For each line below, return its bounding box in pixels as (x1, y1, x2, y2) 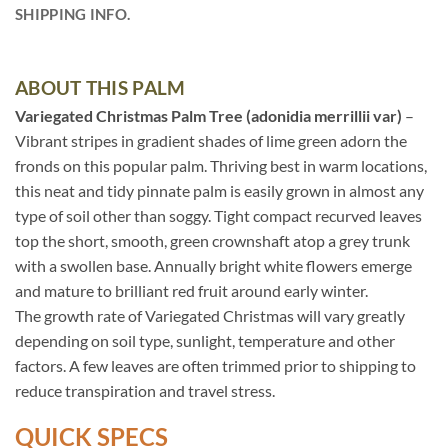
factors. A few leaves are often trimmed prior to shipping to (15, 355, 416, 375)
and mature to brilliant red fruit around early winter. (15, 280, 368, 300)
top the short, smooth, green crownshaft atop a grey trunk (15, 230, 410, 250)
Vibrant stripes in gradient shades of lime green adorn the (15, 130, 407, 150)
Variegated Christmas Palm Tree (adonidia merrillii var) (15, 105, 402, 125)
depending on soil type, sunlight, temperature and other (15, 330, 395, 350)
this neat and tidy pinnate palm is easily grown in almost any (15, 180, 424, 200)
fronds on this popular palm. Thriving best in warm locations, (15, 155, 427, 175)
